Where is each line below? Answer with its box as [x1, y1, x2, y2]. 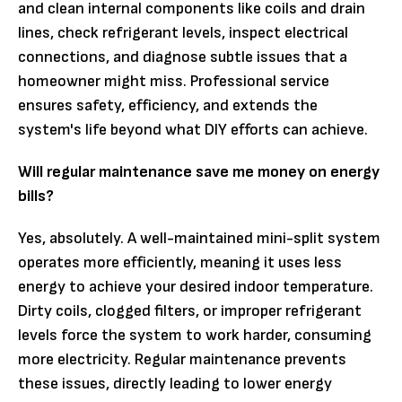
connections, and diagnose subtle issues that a [18, 48, 347, 67]
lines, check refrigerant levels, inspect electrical [18, 23, 348, 43]
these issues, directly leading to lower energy [18, 374, 332, 394]
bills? [18, 187, 54, 206]
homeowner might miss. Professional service [18, 72, 329, 92]
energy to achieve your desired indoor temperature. [18, 277, 373, 297]
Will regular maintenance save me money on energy [18, 162, 380, 182]
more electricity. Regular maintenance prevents [18, 350, 346, 370]
